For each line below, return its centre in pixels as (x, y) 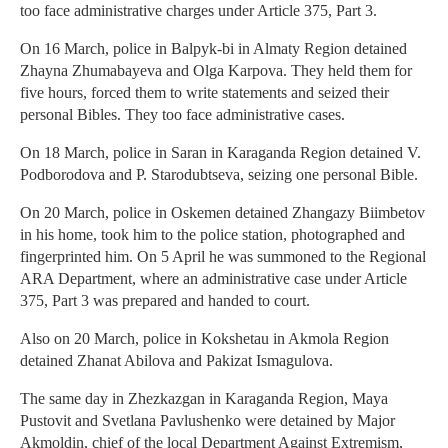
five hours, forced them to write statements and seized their (204, 93)
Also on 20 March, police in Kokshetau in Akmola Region (204, 339)
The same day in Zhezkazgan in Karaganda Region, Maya (204, 399)
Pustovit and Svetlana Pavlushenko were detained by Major (207, 421)
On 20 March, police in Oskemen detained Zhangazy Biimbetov (222, 213)
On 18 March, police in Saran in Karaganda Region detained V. (220, 153)
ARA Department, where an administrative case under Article (213, 279)
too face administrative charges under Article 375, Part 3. (198, 11)
